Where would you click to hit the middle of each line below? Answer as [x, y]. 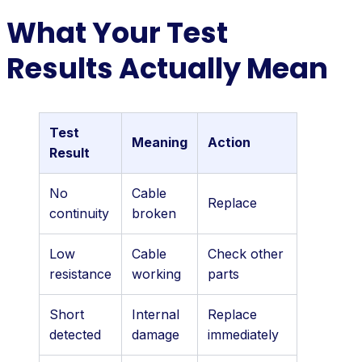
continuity [79, 213]
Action [229, 142]
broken [154, 213]
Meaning [160, 142]
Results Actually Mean [167, 68]
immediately [243, 334]
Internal [156, 314]
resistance [80, 274]
